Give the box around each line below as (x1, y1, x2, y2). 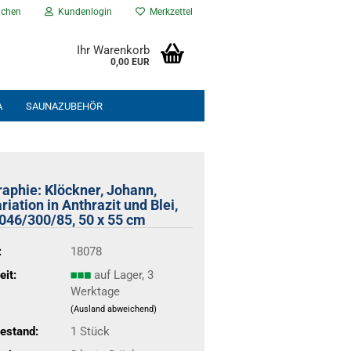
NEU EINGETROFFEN (5, 132, 98, 143)
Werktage (70, 284, 120, 299)
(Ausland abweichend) (70, 303, 157, 314)
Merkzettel (145, 6, 193, 17)
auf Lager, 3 (93, 267, 154, 282)
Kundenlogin (53, 6, 112, 17)
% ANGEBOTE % (121, 132, 193, 143)
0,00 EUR (110, 56, 150, 67)
